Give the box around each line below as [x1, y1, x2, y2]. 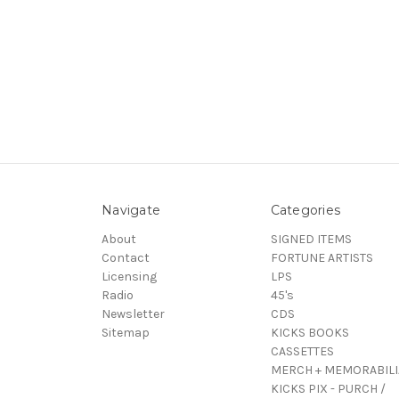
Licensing [102, 268, 157, 284]
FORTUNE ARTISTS [270, 249, 373, 265]
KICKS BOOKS [270, 324, 349, 340]
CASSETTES [270, 343, 334, 359]
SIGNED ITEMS [270, 231, 352, 247]
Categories [270, 201, 340, 218]
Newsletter [102, 305, 165, 322]
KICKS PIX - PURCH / [270, 380, 386, 396]
